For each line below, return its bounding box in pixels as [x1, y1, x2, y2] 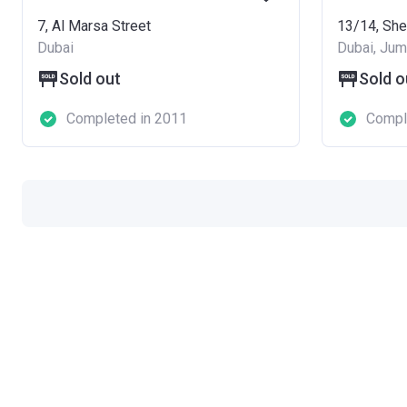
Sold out [59, 69, 121, 88]
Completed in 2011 [66, 110, 187, 127]
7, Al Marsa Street [37, 17, 151, 35]
